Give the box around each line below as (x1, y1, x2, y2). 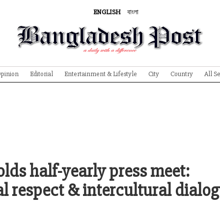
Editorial (30, 70, 53, 78)
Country (170, 70, 193, 78)
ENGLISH (93, 8, 121, 16)
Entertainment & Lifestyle (64, 70, 137, 78)
